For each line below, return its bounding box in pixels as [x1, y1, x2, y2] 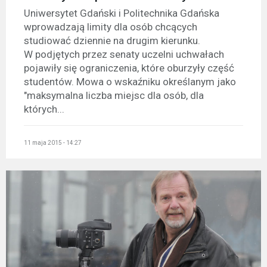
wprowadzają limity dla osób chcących [24, 20, 197, 33]
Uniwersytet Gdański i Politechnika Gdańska [24, 7, 219, 19]
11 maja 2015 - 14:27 [24, 139, 82, 147]
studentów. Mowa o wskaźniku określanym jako [24, 75, 236, 88]
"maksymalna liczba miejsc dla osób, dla [24, 89, 204, 101]
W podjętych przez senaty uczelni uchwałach [24, 48, 224, 60]
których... [24, 103, 64, 115]
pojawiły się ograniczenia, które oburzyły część [24, 61, 234, 74]
